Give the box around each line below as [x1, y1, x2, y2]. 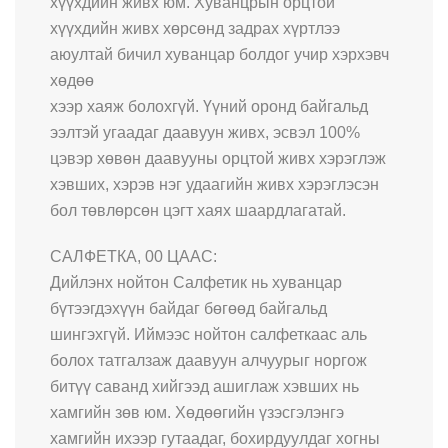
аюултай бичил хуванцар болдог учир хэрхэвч [50, 45, 389, 63]
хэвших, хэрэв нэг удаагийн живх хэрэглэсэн [50, 175, 379, 193]
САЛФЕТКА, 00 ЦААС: [50, 247, 217, 265]
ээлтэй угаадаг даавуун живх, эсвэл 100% [50, 123, 360, 141]
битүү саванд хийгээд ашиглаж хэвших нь [50, 377, 359, 395]
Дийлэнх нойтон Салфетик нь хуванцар [50, 273, 342, 291]
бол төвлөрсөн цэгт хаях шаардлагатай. [50, 201, 346, 219]
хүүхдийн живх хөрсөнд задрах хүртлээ [50, 19, 340, 37]
